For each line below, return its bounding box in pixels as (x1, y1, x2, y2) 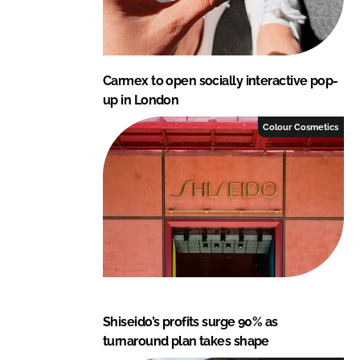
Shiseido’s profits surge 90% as (103, 313, 278, 329)
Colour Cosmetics (263, 121, 339, 132)
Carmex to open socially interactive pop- (103, 72, 338, 88)
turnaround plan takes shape (103, 333, 269, 349)
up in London (103, 92, 179, 108)
